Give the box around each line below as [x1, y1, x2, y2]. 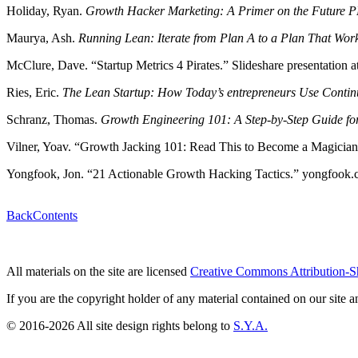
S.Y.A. [233, 318, 268, 332]
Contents [33, 208, 78, 222]
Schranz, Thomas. [6, 112, 101, 126]
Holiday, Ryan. [6, 3, 86, 18]
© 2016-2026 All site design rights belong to [6, 318, 233, 332]
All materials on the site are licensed [6, 264, 190, 278]
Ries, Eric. [6, 85, 62, 99]
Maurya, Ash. [6, 30, 78, 45]
